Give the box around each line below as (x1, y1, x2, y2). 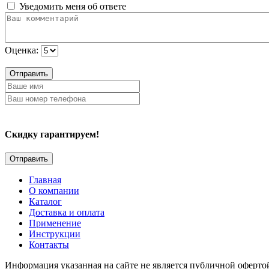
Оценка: (5, 45, 38, 56)
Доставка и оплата (29, 207, 104, 217)
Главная (29, 174, 61, 185)
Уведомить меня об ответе (17, 1, 126, 12)
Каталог (29, 196, 62, 207)
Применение (29, 217, 81, 228)
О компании (29, 185, 79, 196)
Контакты (29, 239, 69, 250)
